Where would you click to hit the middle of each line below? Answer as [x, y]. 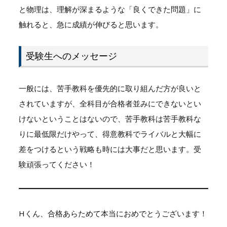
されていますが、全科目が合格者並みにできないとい [110, 103]
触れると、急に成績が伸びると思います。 [91, 25]
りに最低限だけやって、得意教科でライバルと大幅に [110, 134]
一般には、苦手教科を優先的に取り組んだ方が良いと [110, 88]
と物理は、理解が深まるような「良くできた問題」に [110, 9]
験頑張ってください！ [56, 164]
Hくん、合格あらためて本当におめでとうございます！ [113, 213]
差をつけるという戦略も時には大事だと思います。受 [110, 149]
